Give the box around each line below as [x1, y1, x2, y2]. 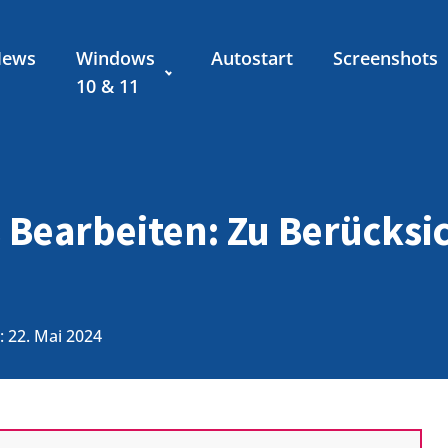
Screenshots [332, 46, 438, 70]
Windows [76, 46, 156, 70]
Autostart [210, 46, 293, 70]
